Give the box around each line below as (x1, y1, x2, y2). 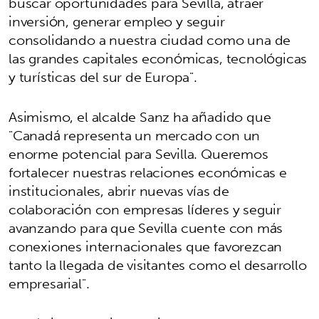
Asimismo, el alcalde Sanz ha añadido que (9, 104, 271, 129)
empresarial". (9, 271, 90, 296)
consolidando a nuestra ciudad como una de (9, 27, 291, 52)
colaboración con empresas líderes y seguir (9, 197, 282, 221)
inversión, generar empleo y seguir (9, 9, 225, 33)
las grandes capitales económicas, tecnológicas (9, 46, 308, 70)
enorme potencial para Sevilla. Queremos (9, 141, 268, 166)
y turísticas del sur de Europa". (9, 64, 197, 89)
